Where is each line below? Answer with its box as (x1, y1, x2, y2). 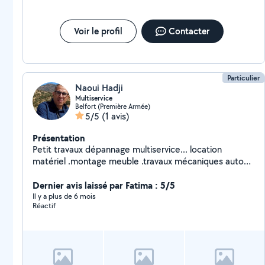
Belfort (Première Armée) (75, 102, 150, 111)
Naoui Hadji (75, 82, 123, 94)
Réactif (33, 201, 56, 211)
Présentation (33, 131, 85, 144)
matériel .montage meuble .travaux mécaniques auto (33, 155, 68, 167)
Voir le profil (73, 25, 122, 37)
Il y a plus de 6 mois (33, 191, 96, 201)
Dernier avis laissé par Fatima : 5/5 (33, 179, 175, 192)
